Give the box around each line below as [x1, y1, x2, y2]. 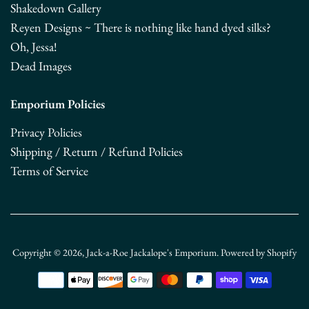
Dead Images [10, 58, 72, 74]
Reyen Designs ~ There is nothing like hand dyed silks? [10, 19, 271, 36]
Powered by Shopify [221, 246, 297, 259]
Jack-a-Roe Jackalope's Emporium [86, 246, 217, 259]
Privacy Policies [10, 124, 82, 141]
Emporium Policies [10, 96, 105, 112]
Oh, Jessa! [10, 39, 57, 55]
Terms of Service [10, 163, 88, 179]
